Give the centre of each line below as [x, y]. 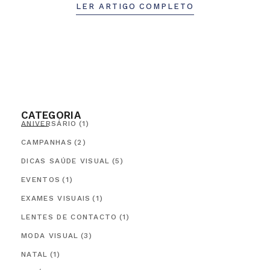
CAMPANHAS [47, 143]
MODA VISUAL [50, 236]
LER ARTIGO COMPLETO [135, 7]
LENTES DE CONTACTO [69, 217]
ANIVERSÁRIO [49, 124]
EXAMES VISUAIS [56, 199]
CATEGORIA [51, 115]
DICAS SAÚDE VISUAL [66, 161]
